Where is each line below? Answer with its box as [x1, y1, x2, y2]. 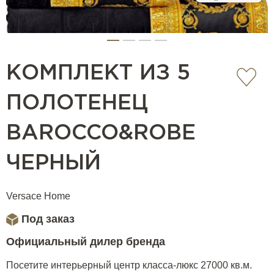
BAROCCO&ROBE [6, 124, 196, 143]
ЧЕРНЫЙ [6, 154, 101, 173]
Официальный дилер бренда [6, 235, 165, 248]
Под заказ [21, 213, 75, 225]
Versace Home [6, 191, 70, 201]
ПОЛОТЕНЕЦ [6, 94, 148, 113]
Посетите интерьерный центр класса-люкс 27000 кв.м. [6, 260, 252, 270]
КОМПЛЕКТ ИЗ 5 [6, 64, 190, 83]
